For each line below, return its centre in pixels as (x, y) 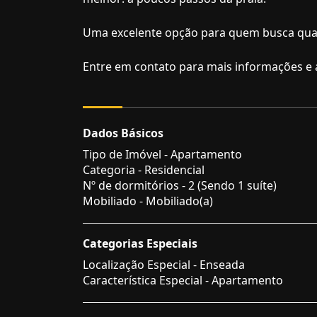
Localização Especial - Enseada (164, 265)
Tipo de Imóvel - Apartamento (162, 154)
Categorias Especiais (140, 243)
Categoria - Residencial (144, 170)
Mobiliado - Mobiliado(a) (148, 201)
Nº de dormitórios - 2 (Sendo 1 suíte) (180, 185)
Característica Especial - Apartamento (183, 280)
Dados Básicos (123, 133)
